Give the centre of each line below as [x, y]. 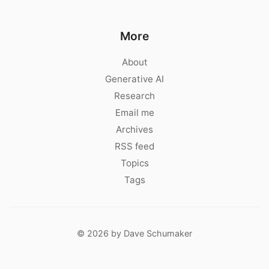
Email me [134, 113]
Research [134, 96]
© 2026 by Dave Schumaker [134, 233]
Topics [134, 163]
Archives [134, 129]
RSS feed [134, 146]
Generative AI [134, 79]
